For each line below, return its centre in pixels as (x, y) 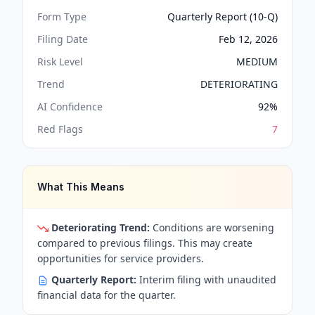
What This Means (81, 187)
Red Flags (60, 129)
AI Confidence (70, 107)
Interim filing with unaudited (206, 279)
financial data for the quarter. (107, 295)
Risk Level (60, 62)
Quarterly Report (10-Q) (223, 17)
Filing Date (63, 39)
